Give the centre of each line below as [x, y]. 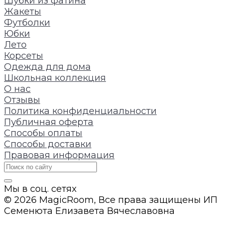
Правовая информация [59, 155]
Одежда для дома [47, 67]
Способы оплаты [43, 133]
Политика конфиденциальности [80, 111]
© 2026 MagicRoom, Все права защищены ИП [111, 200]
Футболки [27, 23]
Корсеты [24, 56]
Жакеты [23, 12]
